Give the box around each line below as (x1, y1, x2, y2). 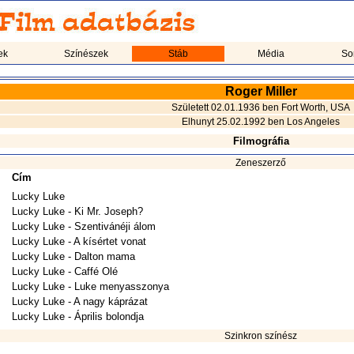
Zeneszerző (235, 157, 286, 168)
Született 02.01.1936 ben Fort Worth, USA (171, 102, 350, 113)
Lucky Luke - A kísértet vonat (11, 235, 146, 247)
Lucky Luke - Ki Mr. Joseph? (11, 205, 143, 217)
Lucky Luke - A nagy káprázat (11, 296, 148, 307)
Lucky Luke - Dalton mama (11, 250, 135, 262)
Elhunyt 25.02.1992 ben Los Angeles (182, 116, 340, 127)
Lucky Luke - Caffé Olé (11, 265, 118, 277)
